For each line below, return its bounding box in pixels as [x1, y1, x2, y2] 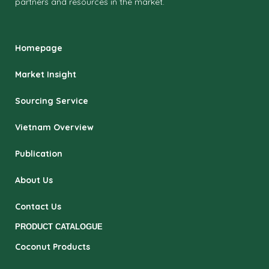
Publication [15, 148, 62, 160]
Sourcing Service [15, 95, 88, 107]
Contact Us [15, 201, 61, 213]
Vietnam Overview [15, 122, 94, 133]
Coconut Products [15, 241, 90, 253]
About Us [15, 175, 53, 186]
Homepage [15, 43, 62, 54]
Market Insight [15, 69, 76, 80]
